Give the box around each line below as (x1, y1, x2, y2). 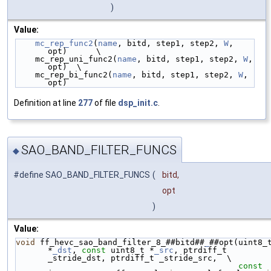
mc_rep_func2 (35, 39, 93, 48)
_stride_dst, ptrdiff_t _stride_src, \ (48, 253, 232, 263)
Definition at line (14, 98, 78, 108)
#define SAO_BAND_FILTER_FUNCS (13, 169, 150, 180)
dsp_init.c (118, 98, 158, 108)
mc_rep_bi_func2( (35, 70, 113, 80)
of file (93, 98, 118, 108)
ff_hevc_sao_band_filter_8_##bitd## (35, 237, 204, 247)
